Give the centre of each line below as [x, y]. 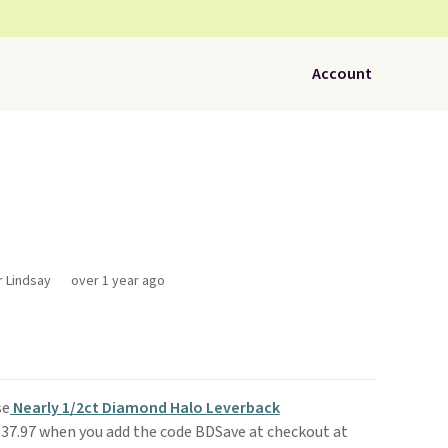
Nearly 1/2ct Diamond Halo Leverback [144, 408]
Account [342, 74]
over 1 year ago [117, 281]
